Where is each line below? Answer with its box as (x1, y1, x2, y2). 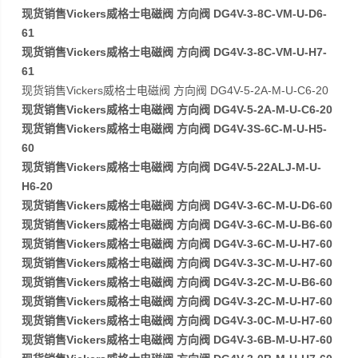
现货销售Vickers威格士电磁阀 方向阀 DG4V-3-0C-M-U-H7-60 (22, 314, 333, 327)
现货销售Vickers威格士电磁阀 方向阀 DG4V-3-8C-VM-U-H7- (22, 46, 328, 58)
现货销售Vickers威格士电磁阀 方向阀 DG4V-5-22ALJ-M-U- (22, 161, 322, 173)
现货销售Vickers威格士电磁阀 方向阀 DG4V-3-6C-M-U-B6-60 (22, 218, 333, 231)
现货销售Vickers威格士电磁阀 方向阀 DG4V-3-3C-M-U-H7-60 (22, 257, 333, 269)
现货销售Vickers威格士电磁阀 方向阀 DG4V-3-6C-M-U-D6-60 (22, 199, 333, 212)
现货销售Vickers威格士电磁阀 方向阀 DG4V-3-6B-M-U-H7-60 (22, 333, 333, 346)
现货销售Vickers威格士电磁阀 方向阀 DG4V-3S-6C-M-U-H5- (22, 122, 328, 135)
